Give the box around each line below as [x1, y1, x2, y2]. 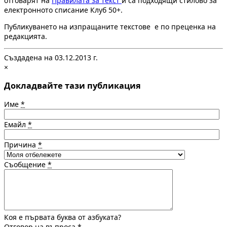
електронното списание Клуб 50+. [4, 5, 123, 15]
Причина [4, 140, 38, 150]
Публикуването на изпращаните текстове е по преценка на [4, 21, 216, 31]
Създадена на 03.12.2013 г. [4, 52, 98, 62]
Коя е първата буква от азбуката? [4, 212, 121, 222]
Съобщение [4, 160, 48, 170]
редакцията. [4, 31, 47, 41]
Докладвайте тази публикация [4, 80, 141, 91]
